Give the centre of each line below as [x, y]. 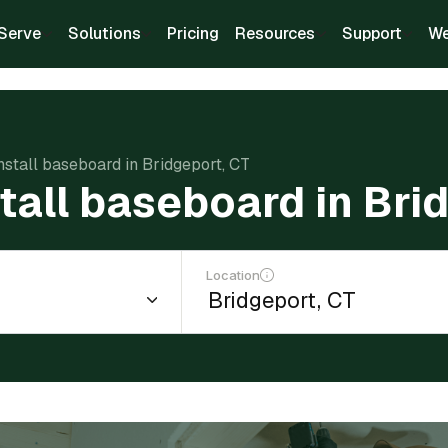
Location [233, 275]
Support [371, 33]
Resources [275, 33]
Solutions [104, 33]
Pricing [193, 33]
